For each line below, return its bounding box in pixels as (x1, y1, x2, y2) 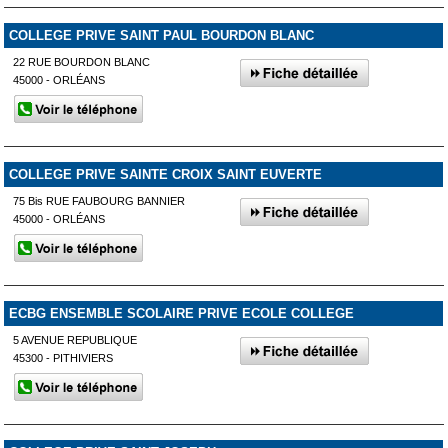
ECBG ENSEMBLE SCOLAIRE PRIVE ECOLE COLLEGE (8, 305, 354, 321)
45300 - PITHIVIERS (13, 351, 114, 364)
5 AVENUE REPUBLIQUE (13, 333, 138, 346)
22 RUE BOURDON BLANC (13, 56, 151, 69)
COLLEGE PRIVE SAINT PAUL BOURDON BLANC (8, 28, 314, 44)
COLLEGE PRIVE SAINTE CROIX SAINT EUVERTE (8, 167, 322, 182)
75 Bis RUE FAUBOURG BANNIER (13, 195, 186, 207)
